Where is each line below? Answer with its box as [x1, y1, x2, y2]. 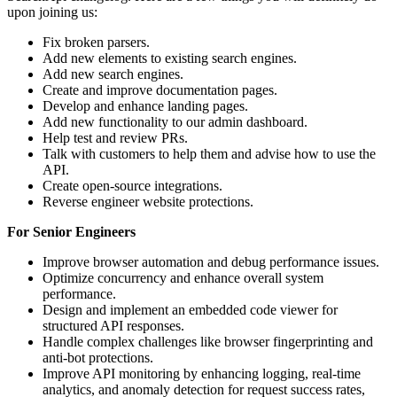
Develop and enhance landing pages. [43, 97, 248, 113]
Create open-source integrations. [43, 177, 222, 193]
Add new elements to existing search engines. [43, 50, 297, 66]
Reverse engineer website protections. [43, 193, 253, 209]
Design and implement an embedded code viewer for [43, 301, 338, 317]
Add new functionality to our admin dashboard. [43, 113, 307, 129]
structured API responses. [43, 317, 184, 333]
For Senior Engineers [7, 223, 136, 239]
